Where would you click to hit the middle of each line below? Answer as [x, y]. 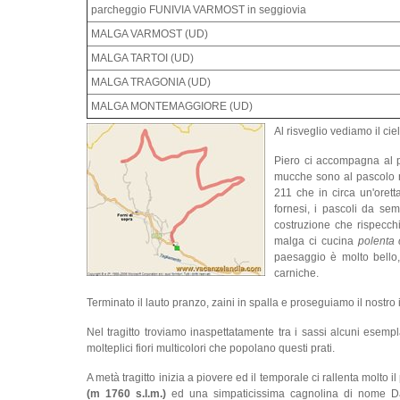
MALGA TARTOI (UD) [142, 58]
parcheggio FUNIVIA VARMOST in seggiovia [199, 10]
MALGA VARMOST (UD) [150, 34]
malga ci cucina [316, 242]
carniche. [296, 274]
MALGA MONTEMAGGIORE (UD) [172, 107]
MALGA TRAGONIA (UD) [151, 83]
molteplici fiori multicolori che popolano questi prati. [211, 349]
